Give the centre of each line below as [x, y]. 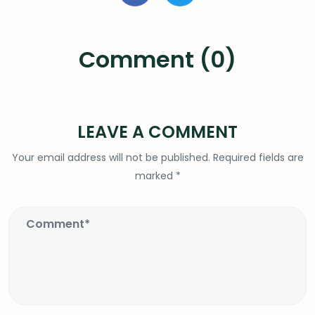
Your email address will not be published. [111, 157]
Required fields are [257, 157]
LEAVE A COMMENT [157, 132]
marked [155, 176]
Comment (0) [157, 59]
